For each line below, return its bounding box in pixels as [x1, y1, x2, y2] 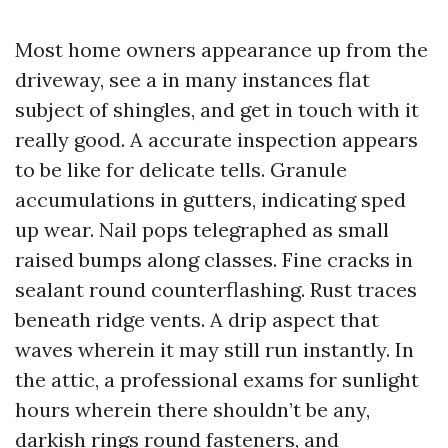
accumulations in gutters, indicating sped [15, 187, 406, 212]
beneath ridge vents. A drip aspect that [15, 307, 379, 332]
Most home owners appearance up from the [15, 37, 428, 62]
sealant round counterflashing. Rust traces [15, 277, 417, 302]
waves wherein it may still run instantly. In [15, 337, 414, 362]
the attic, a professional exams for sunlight [15, 367, 419, 392]
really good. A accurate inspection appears [15, 127, 418, 152]
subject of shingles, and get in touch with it [15, 97, 419, 122]
